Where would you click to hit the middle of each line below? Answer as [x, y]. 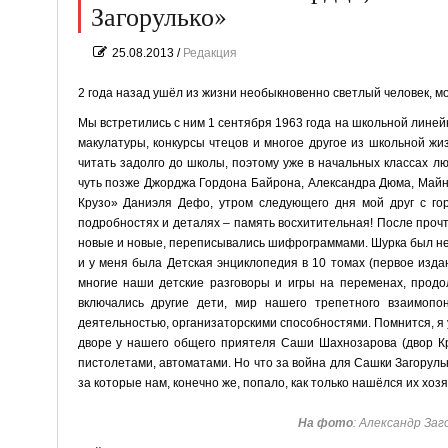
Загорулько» [158, 18]
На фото [325, 422]
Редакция [209, 52]
